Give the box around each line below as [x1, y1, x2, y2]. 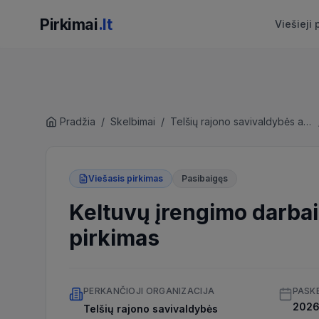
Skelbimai [110, 115, 155, 127]
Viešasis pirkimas [88, 173, 163, 184]
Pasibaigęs [182, 173, 228, 184]
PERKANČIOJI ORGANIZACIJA [83, 286, 215, 296]
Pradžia [60, 115, 95, 127]
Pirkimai [40, 15, 98, 33]
